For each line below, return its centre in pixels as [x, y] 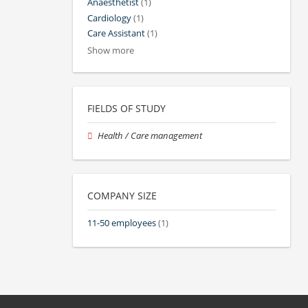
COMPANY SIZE [122, 196]
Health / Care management [150, 135]
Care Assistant [116, 33]
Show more [111, 50]
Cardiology [109, 18]
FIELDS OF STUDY [126, 108]
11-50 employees [122, 223]
